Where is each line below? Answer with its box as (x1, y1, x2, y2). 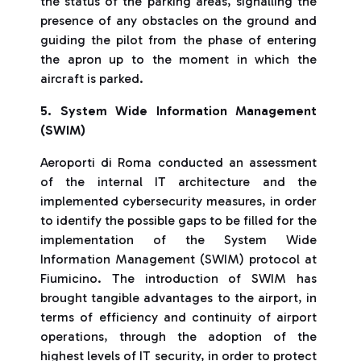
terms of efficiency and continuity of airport (40, 309, 317, 325)
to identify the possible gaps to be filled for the (40, 213, 317, 228)
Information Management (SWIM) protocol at (40, 251, 317, 267)
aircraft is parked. (40, 71, 143, 86)
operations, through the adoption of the (40, 329, 317, 344)
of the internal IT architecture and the (40, 174, 317, 189)
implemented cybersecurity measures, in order (40, 193, 317, 209)
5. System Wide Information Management (40, 103, 317, 118)
